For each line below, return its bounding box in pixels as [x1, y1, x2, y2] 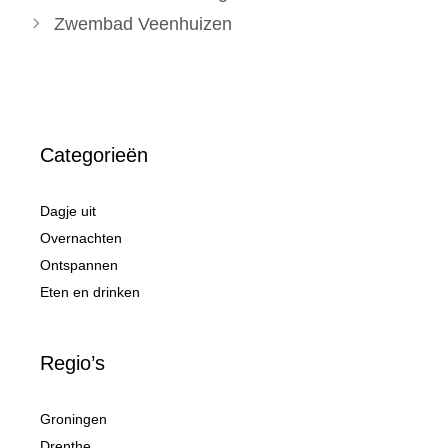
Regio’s [40, 351, 105, 374]
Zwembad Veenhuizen [53, 13, 232, 34]
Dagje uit [40, 202, 96, 219]
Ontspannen [40, 256, 118, 273]
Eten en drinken [40, 283, 140, 300]
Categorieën [40, 143, 148, 166]
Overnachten [40, 229, 122, 246]
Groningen [40, 410, 107, 427]
